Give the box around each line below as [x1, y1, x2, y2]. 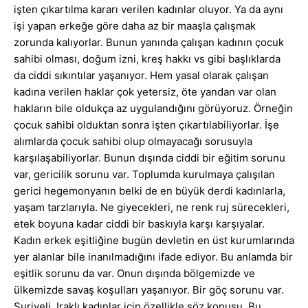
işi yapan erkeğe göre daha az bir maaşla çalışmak [14, 19, 256, 33]
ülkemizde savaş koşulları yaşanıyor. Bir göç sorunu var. [14, 283, 284, 297]
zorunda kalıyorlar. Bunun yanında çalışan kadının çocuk [14, 36, 284, 49]
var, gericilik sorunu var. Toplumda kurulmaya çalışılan [14, 168, 275, 181]
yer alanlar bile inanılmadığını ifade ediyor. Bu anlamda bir [14, 250, 293, 264]
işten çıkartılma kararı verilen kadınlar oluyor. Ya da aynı [14, 3, 283, 16]
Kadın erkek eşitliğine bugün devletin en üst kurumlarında [14, 234, 294, 247]
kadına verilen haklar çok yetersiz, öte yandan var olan [14, 85, 276, 99]
